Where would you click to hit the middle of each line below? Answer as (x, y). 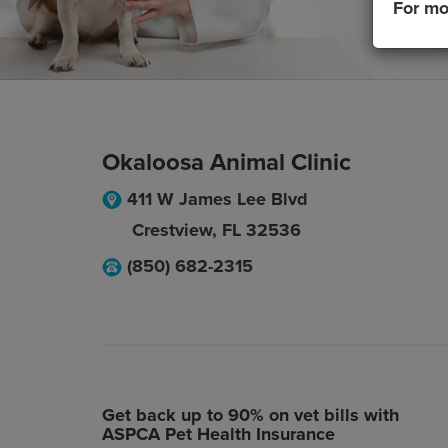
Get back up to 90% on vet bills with (250, 415)
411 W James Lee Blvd (217, 199)
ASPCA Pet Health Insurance (218, 434)
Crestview (172, 230)
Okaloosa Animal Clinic (226, 162)
